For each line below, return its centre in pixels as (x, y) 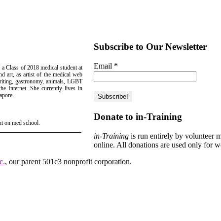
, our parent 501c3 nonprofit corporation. (68, 162)
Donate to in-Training (138, 117)
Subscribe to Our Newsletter (150, 46)
